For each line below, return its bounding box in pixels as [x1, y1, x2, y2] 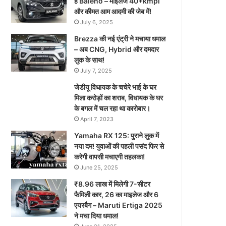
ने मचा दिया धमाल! [74, 211, 119, 220]
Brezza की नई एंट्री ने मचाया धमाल [74, 34, 166, 43]
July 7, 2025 [80, 67, 112, 74]
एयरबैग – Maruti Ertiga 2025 [74, 200, 163, 209]
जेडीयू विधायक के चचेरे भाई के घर [74, 82, 157, 91]
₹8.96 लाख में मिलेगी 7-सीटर [74, 179, 151, 188]
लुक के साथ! [74, 55, 105, 64]
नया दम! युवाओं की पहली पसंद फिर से [74, 141, 164, 150]
